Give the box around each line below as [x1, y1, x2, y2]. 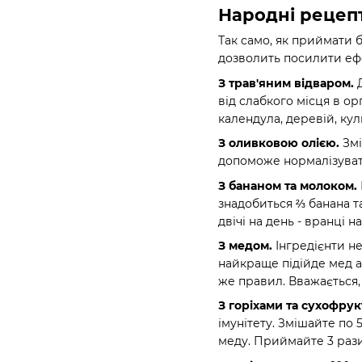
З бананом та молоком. [218, 178, 360, 193]
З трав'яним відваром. [218, 75, 354, 90]
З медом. [218, 238, 276, 253]
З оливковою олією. [218, 136, 339, 151]
